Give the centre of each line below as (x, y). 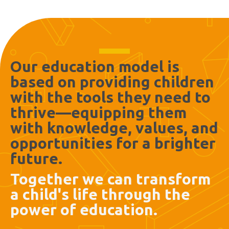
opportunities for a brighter (113, 143)
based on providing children (112, 82)
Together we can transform (110, 179)
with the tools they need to (110, 97)
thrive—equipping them (98, 112)
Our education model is (95, 66)
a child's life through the (100, 194)
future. (36, 158)
